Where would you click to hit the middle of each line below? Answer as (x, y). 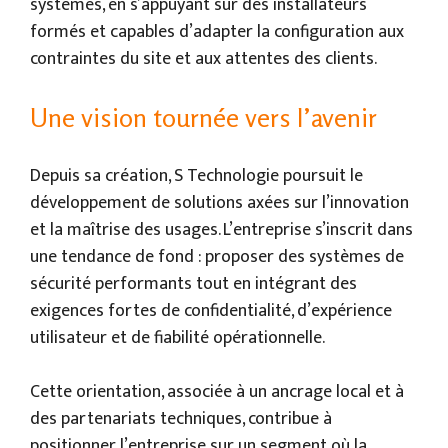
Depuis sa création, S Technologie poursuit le (196, 175)
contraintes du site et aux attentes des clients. (203, 58)
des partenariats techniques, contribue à (181, 418)
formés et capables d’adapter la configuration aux (217, 31)
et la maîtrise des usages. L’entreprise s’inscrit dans (221, 229)
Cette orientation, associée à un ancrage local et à (217, 391)
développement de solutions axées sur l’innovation (219, 202)
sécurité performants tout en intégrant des (193, 283)
